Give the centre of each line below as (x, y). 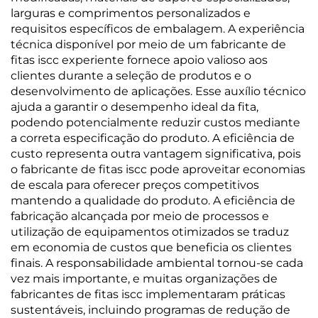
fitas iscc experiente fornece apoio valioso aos (139, 60)
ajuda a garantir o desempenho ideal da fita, (135, 107)
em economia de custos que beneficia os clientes (151, 247)
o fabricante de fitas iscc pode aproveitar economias (158, 169)
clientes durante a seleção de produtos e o (131, 76)
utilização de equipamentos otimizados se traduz (150, 232)
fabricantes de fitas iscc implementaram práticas (148, 294)
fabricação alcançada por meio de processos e (140, 216)
